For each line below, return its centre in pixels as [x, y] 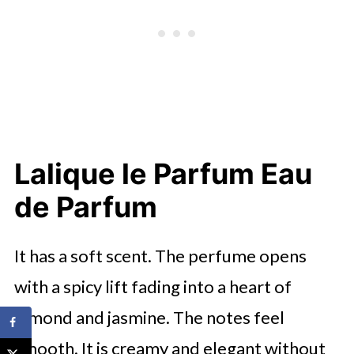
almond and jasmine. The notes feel [149, 317]
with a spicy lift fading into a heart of [153, 286]
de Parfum [85, 207]
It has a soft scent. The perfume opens [160, 255]
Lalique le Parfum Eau [163, 173]
